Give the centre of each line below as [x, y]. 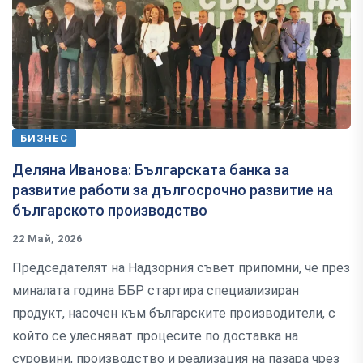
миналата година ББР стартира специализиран [156, 290]
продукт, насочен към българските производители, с [174, 313]
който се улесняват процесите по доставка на [155, 335]
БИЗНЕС [44, 138]
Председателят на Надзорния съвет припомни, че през [181, 267]
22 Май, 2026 [47, 238]
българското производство [110, 210]
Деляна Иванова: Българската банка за [151, 169]
